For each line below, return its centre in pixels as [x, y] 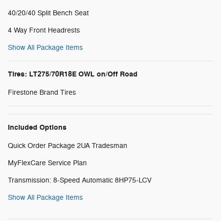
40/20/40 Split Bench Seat [48, 13]
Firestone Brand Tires [42, 92]
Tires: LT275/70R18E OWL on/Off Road [73, 74]
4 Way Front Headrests [44, 30]
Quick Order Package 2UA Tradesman [68, 146]
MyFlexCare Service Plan [47, 163]
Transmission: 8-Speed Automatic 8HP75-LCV [80, 180]
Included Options [37, 127]
